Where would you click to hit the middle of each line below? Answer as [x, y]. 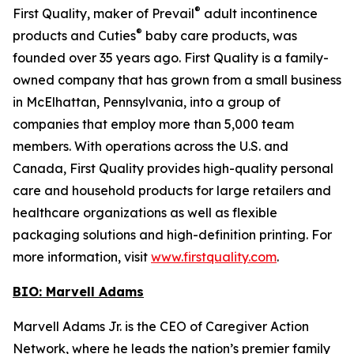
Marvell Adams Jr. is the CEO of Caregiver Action [161, 326]
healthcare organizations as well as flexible [145, 213]
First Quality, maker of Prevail [104, 13]
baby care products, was [220, 36]
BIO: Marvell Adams [78, 292]
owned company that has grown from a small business [177, 80]
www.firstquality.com [214, 257]
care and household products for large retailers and [172, 190]
